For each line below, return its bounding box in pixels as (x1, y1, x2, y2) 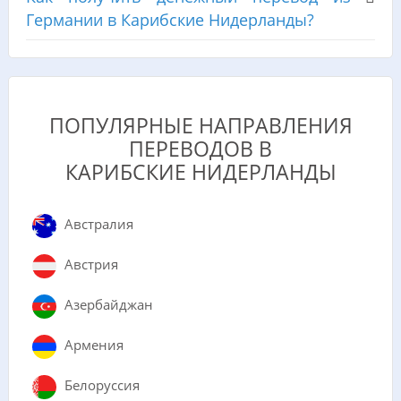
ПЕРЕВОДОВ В (129, 134, 272, 163)
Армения (64, 336, 124, 354)
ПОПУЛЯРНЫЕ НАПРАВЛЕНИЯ (48, 111, 353, 140)
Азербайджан (64, 295, 153, 314)
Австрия (64, 255, 118, 274)
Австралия (64, 215, 133, 234)
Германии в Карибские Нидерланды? (25, 8, 314, 30)
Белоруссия (64, 376, 140, 395)
